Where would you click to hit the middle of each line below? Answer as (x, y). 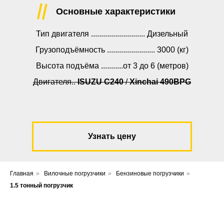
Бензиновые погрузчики (150, 173)
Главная (22, 173)
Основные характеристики (115, 11)
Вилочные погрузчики (75, 173)
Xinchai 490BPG (160, 81)
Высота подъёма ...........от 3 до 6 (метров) (112, 65)
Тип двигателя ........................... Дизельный (112, 33)
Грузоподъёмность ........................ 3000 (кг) (112, 49)
